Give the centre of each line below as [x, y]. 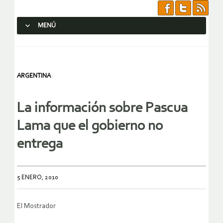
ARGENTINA [34, 76]
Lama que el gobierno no [90, 126]
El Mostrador [36, 207]
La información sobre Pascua [102, 109]
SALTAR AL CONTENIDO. [58, 44]
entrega [40, 144]
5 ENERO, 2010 [38, 178]
